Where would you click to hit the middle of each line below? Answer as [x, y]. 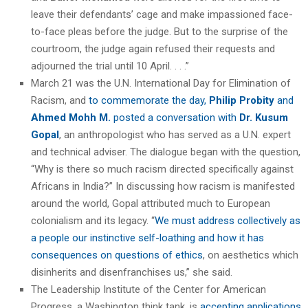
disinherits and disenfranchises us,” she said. [132, 272]
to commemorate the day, [149, 100]
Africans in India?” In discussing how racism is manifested [163, 186]
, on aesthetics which [251, 255]
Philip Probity [242, 100]
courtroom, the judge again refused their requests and [153, 48]
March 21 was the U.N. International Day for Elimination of [161, 83]
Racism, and [60, 100]
